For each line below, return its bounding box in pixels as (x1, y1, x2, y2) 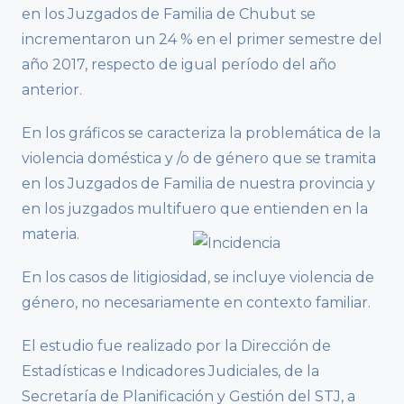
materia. (22, 225, 79, 243)
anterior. (22, 81, 82, 99)
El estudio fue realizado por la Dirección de (22, 337, 331, 355)
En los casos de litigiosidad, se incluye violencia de (22, 269, 374, 287)
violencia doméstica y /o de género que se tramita (22, 150, 376, 168)
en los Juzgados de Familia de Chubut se (22, 5, 316, 23)
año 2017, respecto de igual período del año (22, 56, 336, 74)
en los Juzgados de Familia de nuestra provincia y (22, 175, 375, 193)
